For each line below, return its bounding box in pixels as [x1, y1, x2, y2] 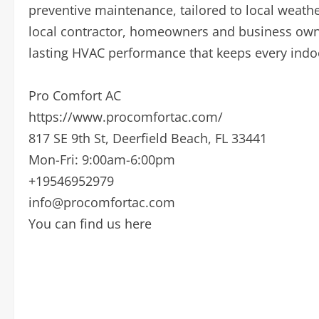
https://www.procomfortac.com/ [28, 108, 223, 125]
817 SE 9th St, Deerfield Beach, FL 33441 [28, 130, 267, 147]
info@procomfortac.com [28, 194, 175, 211]
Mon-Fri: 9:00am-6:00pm [28, 151, 175, 168]
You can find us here [28, 215, 152, 232]
